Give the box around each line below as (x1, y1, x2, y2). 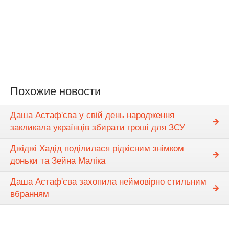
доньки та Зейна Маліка (10, 156, 105, 166)
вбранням (10, 189, 49, 199)
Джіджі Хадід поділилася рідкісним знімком (10, 144, 184, 154)
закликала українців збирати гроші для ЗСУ (10, 123, 185, 133)
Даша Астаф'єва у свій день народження (10, 110, 174, 121)
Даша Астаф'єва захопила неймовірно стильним (10, 177, 207, 187)
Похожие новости (10, 85, 101, 98)
